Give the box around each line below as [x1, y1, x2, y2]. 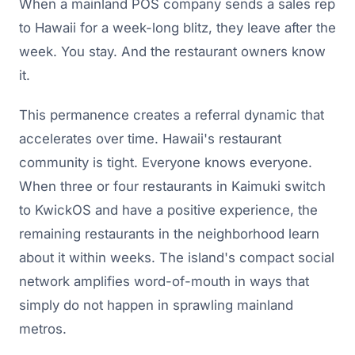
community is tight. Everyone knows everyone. [19, 154, 312, 170]
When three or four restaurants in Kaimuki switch [19, 177, 326, 194]
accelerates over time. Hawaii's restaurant [19, 130, 281, 147]
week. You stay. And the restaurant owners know [19, 43, 326, 59]
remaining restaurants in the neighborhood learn [19, 225, 319, 242]
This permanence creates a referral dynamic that [19, 106, 324, 123]
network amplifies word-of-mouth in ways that [19, 273, 309, 289]
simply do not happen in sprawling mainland [19, 296, 293, 313]
